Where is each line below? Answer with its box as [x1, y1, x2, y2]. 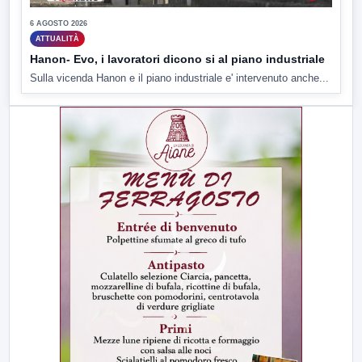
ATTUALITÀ [36, 34, 79, 43]
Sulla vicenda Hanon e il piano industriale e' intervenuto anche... [30, 72, 329, 85]
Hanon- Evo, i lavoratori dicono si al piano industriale [30, 53, 325, 66]
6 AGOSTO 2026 [30, 19, 87, 28]
